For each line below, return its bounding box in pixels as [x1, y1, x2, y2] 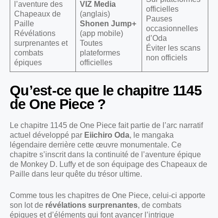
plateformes [80, 49, 120, 57]
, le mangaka [129, 131, 174, 140]
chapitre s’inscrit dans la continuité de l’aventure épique [10, 150, 201, 159]
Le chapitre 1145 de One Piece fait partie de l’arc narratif [10, 121, 203, 130]
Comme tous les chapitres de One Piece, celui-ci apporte [10, 191, 205, 200]
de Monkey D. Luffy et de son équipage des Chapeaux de [10, 160, 207, 169]
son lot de [10, 201, 45, 210]
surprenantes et [14, 39, 68, 48]
